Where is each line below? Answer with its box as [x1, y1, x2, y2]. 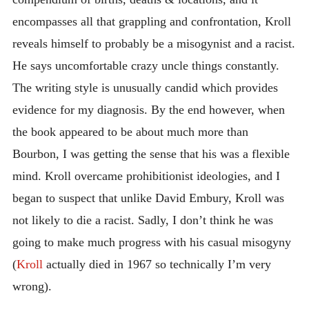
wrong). [12, 279, 52, 293]
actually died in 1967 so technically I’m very [42, 257, 271, 271]
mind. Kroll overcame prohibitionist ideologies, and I [12, 168, 280, 183]
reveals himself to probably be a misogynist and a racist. [12, 36, 295, 50]
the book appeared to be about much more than [12, 124, 248, 139]
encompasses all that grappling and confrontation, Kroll [12, 14, 291, 28]
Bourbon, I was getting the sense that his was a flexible [12, 146, 290, 161]
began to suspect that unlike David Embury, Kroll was [12, 190, 284, 205]
